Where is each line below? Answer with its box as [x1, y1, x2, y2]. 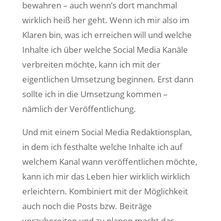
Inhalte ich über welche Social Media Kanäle [22, 44, 188, 55]
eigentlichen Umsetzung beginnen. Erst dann [22, 74, 193, 85]
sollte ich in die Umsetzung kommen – [22, 88, 168, 100]
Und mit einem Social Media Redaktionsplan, [22, 126, 192, 138]
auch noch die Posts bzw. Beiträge [22, 200, 152, 212]
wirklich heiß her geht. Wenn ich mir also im [22, 14, 189, 26]
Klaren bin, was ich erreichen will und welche [22, 29, 192, 40]
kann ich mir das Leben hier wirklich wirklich [22, 171, 190, 182]
